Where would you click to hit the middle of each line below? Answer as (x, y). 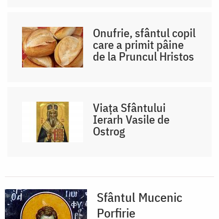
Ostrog (109, 131)
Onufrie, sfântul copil (144, 33)
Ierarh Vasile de (131, 120)
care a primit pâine (139, 45)
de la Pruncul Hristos (144, 56)
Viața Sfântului (130, 108)
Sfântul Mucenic (140, 197)
